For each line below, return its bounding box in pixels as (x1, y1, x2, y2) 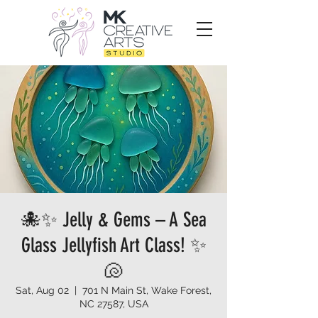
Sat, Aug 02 (16, 285, 69, 296)
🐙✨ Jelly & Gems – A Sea (21, 208, 207, 231)
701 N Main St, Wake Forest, (82, 285, 212, 296)
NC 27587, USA (79, 298, 148, 309)
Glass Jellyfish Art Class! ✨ (21, 234, 207, 257)
